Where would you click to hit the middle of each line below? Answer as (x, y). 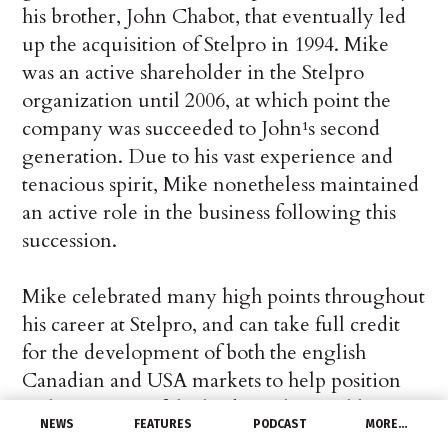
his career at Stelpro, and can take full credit (211, 325)
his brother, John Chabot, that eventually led (214, 17)
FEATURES (163, 424)
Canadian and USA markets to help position (212, 381)
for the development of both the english (194, 353)
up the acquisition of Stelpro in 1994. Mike (206, 45)
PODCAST (279, 424)
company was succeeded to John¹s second (201, 129)
